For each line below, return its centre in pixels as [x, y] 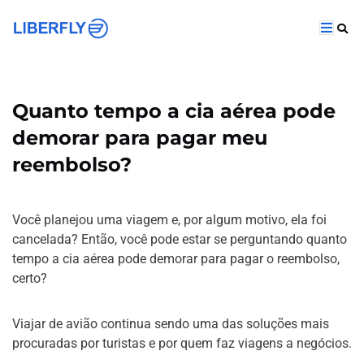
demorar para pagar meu [140, 138]
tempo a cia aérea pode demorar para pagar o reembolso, [176, 259]
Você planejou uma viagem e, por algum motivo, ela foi [169, 220]
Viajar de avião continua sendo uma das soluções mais [171, 324]
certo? [30, 278]
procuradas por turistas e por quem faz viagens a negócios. [182, 343]
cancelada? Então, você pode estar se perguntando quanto [180, 239]
